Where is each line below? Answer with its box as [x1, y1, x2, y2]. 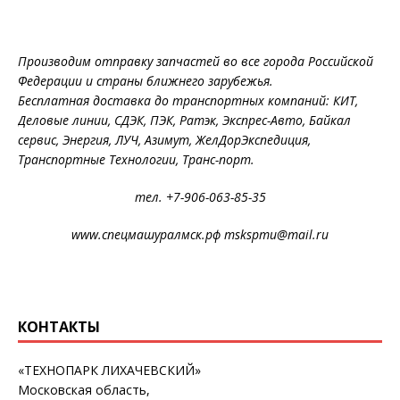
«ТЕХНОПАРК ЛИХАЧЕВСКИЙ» [18, 362, 201, 379]
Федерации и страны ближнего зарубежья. [18, 72, 273, 89]
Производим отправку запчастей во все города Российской [18, 53, 373, 70]
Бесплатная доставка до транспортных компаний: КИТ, [18, 92, 358, 109]
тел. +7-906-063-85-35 [134, 188, 266, 205]
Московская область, [18, 381, 150, 398]
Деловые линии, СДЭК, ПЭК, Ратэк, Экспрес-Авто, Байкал [18, 112, 351, 129]
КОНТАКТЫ [18, 317, 100, 337]
